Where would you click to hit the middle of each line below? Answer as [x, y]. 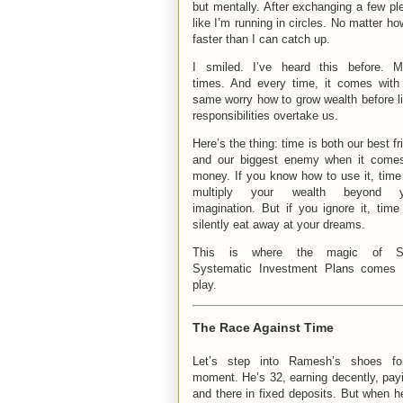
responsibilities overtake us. [265, 115]
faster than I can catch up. [263, 39]
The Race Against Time [263, 327]
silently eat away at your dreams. [279, 224]
